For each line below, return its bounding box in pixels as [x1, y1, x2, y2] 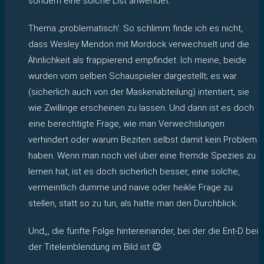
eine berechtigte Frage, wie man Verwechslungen [28, 118, 225, 129]
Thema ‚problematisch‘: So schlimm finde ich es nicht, [28, 22, 243, 34]
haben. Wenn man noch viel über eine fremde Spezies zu [28, 150, 256, 161]
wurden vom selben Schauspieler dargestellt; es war [28, 70, 237, 81]
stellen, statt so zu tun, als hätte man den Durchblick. [28, 197, 237, 209]
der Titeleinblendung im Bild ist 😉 [28, 241, 161, 252]
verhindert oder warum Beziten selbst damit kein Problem [28, 134, 257, 145]
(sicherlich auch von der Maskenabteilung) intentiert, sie [28, 86, 249, 97]
